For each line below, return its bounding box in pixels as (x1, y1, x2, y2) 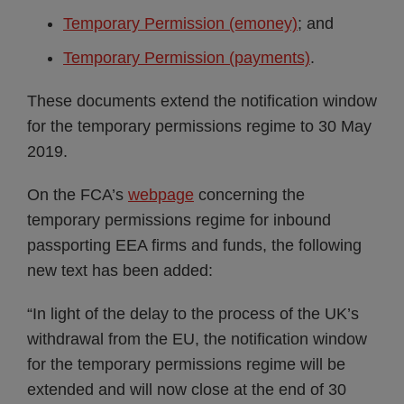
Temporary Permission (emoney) (63, 14, 298, 32)
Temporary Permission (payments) (63, 49, 310, 67)
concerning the (194, 186, 305, 204)
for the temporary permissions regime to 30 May (27, 117, 372, 135)
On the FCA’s (27, 186, 128, 204)
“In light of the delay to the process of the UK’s (27, 305, 359, 323)
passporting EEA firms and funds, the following (27, 236, 362, 254)
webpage (128, 186, 194, 204)
